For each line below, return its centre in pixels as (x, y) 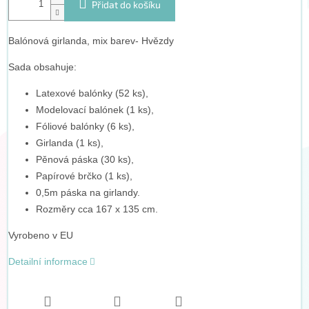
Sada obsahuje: (42, 67)
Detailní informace (48, 262)
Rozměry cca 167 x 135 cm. (97, 209)
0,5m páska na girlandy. (88, 193)
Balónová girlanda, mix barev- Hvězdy (91, 41)
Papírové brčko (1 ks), (84, 176)
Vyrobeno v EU (40, 236)
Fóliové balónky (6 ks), (85, 127)
